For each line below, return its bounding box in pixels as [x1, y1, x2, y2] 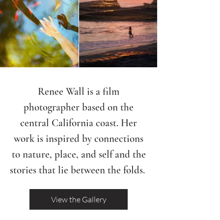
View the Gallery [51, 194, 107, 204]
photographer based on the [24, 101, 134, 113]
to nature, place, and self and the [11, 148, 146, 161]
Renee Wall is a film [38, 85, 119, 98]
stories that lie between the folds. [10, 164, 147, 176]
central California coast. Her [20, 117, 137, 129]
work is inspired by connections [14, 133, 143, 145]
